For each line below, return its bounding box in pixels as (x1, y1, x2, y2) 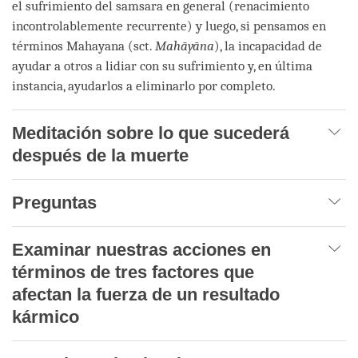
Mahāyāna (155, 38, 214, 54)
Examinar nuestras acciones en (12, 239, 271, 260)
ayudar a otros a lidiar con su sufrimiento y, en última (12, 58, 312, 74)
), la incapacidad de (214, 38, 322, 54)
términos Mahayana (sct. (12, 38, 155, 54)
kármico (12, 306, 79, 327)
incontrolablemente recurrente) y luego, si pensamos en (12, 18, 326, 34)
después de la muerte (12, 145, 189, 165)
